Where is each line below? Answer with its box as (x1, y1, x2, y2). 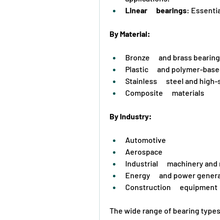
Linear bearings (125, 5, 187, 15)
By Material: (110, 28, 150, 38)
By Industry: (110, 111, 152, 121)
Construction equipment (125, 182, 218, 192)
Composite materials (125, 87, 204, 97)
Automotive (125, 135, 166, 144)
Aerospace (125, 146, 163, 156)
